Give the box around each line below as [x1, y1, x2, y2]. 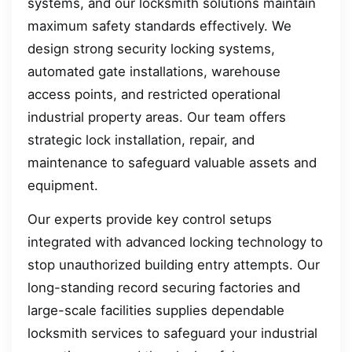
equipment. [27, 177, 98, 193]
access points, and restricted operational [27, 86, 280, 102]
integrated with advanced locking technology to [27, 234, 323, 251]
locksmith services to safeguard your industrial [27, 325, 317, 342]
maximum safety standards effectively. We [27, 17, 291, 34]
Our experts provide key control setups [27, 211, 272, 228]
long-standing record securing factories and [27, 280, 300, 296]
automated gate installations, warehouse [27, 63, 280, 79]
